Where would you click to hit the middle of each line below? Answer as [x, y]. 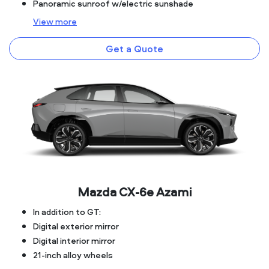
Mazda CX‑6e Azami [134, 192]
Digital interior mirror [74, 241]
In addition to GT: [67, 212]
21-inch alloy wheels [73, 255]
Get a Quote [134, 48]
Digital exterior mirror [76, 226]
